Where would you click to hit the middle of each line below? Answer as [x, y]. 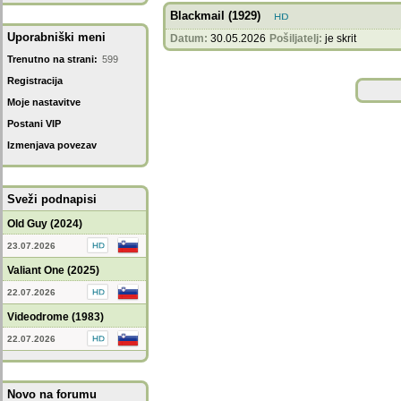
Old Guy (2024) [45, 224]
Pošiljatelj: [296, 38]
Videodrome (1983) [55, 317]
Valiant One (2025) [53, 270]
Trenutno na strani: [52, 59]
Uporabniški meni [56, 37]
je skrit [341, 38]
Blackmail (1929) [215, 16]
